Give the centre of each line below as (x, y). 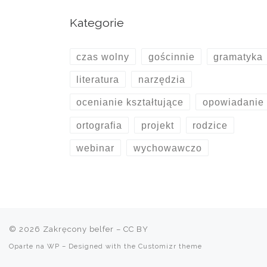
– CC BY (131, 229)
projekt (157, 125)
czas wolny (103, 56)
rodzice (210, 125)
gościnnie (171, 56)
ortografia (100, 125)
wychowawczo (167, 148)
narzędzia (162, 79)
